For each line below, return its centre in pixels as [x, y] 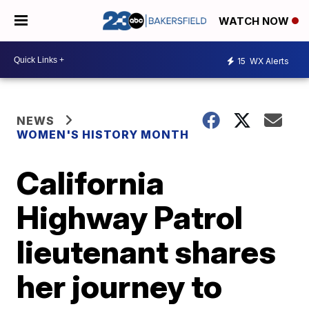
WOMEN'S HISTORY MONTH [103, 134]
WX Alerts [268, 61]
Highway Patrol [130, 217]
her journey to [120, 286]
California [91, 183]
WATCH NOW [255, 21]
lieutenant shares [147, 252]
